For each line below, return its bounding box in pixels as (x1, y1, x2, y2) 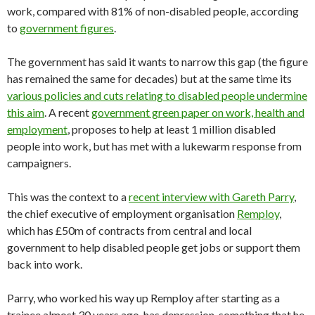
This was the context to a (7, 190, 129, 204)
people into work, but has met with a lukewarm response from (7, 139, 302, 153)
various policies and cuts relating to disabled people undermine (7, 89, 307, 103)
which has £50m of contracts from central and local (7, 224, 252, 238)
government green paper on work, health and (91, 105, 304, 120)
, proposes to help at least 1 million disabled (67, 122, 276, 136)
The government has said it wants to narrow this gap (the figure (7, 55, 308, 69)
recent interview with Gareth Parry (129, 190, 294, 204)
